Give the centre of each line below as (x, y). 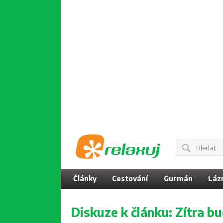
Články (85, 178)
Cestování (130, 178)
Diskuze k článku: (123, 212)
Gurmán (178, 178)
